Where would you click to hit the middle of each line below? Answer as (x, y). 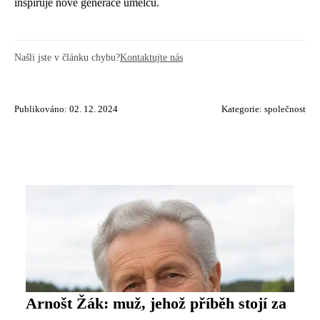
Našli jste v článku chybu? (67, 57)
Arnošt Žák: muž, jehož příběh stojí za (156, 304)
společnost (285, 109)
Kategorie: (243, 109)
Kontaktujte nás (151, 57)
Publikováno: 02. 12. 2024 (66, 109)
